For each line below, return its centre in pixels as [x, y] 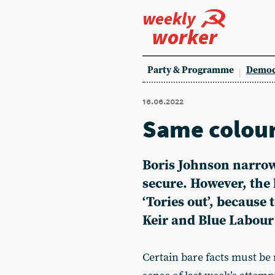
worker [184, 37]
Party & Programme [191, 70]
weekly [169, 18]
